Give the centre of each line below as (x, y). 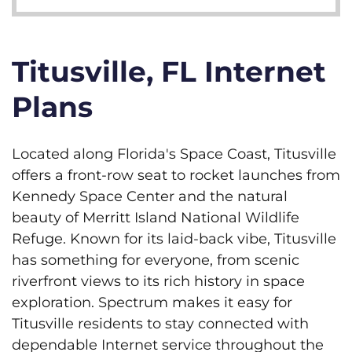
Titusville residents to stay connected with (160, 323)
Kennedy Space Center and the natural (150, 196)
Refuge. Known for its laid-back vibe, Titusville (174, 238)
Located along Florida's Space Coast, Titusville (174, 154)
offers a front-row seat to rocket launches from (176, 175)
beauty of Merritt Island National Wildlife (156, 217)
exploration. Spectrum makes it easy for (152, 302)
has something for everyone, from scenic (156, 260)
